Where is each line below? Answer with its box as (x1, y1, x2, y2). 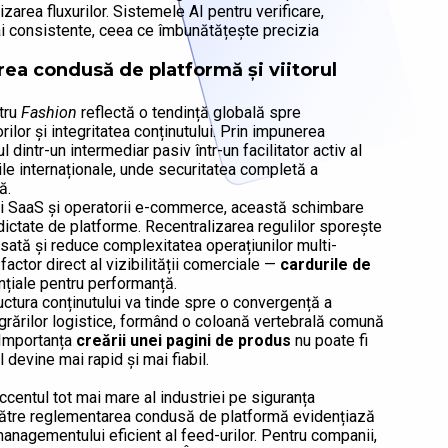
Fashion (21, 103, 77, 123)
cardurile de (280, 255, 371, 275)
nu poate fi (291, 331, 368, 351)
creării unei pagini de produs (76, 331, 291, 351)
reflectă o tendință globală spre (77, 103, 301, 123)
